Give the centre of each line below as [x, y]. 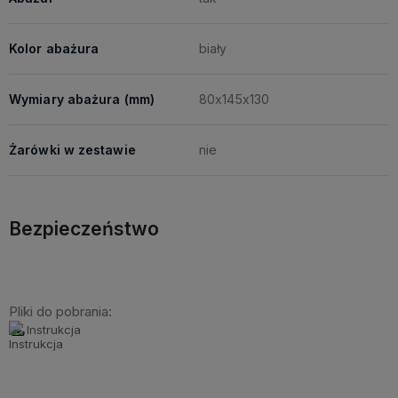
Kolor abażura [54, 48]
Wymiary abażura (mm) [82, 99]
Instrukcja [54, 330]
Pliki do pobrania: [60, 311]
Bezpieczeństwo [84, 229]
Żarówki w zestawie [72, 150]
